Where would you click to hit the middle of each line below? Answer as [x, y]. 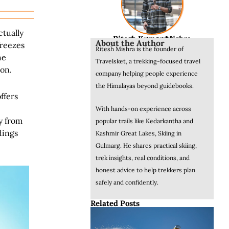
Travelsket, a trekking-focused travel [148, 61]
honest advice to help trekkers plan [146, 170]
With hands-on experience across [144, 108]
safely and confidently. [127, 182]
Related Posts [115, 203]
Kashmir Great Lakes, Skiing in [139, 133]
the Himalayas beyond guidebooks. [145, 85]
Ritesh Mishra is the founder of [140, 49]
